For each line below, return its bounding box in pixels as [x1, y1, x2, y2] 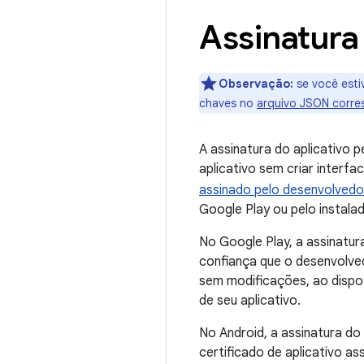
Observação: [219, 76, 293, 91]
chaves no [199, 96, 257, 110]
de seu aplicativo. [199, 292, 301, 309]
